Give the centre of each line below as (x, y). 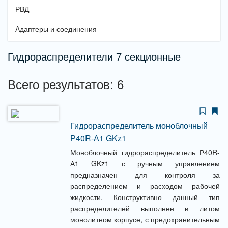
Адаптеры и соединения (56, 29)
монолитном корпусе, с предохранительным (145, 219)
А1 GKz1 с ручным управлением (145, 163)
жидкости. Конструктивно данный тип (145, 197)
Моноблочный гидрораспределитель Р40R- (145, 152)
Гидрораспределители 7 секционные (94, 56)
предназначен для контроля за (145, 175)
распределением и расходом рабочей (145, 186)
